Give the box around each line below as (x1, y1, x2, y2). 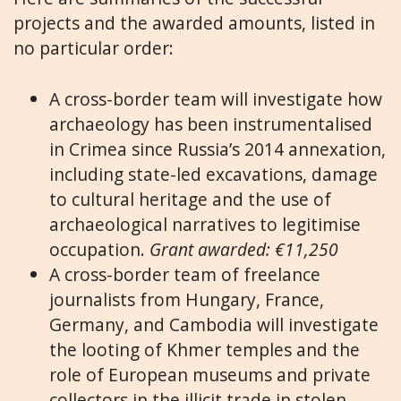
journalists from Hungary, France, (49, 286, 324, 311)
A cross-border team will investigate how (49, 86, 382, 111)
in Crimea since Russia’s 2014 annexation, (49, 136, 386, 161)
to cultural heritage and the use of (49, 186, 331, 211)
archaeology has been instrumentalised (49, 111, 372, 136)
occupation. (49, 236, 149, 261)
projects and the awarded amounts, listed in (13, 11, 375, 36)
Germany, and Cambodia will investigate (49, 311, 379, 337)
